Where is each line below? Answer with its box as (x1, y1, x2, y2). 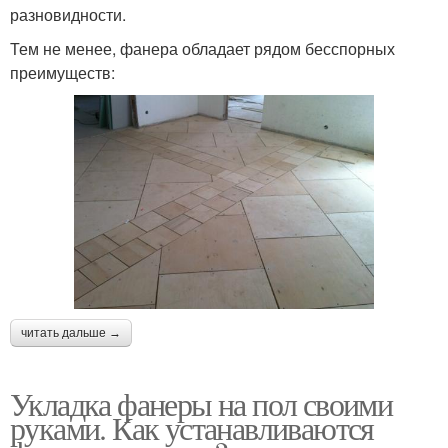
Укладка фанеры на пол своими (10, 381, 393, 425)
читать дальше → (21, 325, 121, 340)
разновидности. (10, 2, 126, 26)
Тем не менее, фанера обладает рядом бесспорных (10, 36, 395, 60)
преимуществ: (10, 60, 115, 84)
